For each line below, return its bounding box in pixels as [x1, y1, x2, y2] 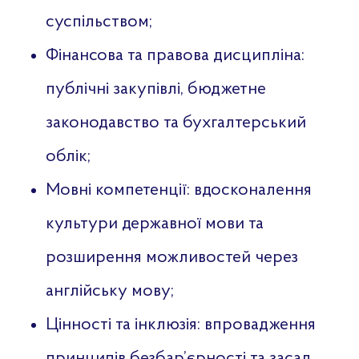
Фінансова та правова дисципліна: [45, 46, 305, 65]
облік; [45, 147, 91, 166]
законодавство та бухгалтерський [45, 113, 306, 132]
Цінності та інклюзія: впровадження [45, 315, 316, 334]
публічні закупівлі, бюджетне [45, 79, 266, 99]
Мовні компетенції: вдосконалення [45, 180, 312, 200]
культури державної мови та [45, 214, 264, 233]
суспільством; [45, 12, 152, 31]
